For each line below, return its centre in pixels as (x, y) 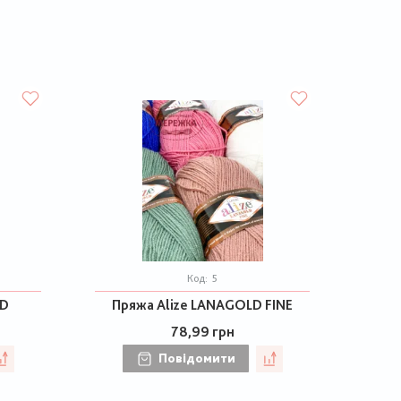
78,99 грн (202, 332)
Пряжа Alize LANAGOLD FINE (202, 305)
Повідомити (196, 358)
